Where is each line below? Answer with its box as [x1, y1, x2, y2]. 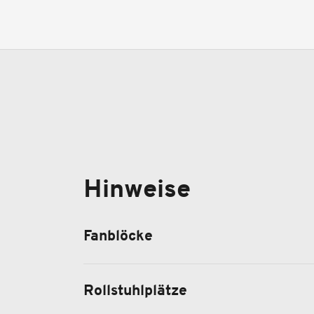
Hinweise [83, 178, 191, 203]
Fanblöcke [83, 229, 153, 244]
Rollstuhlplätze [83, 284, 187, 299]
